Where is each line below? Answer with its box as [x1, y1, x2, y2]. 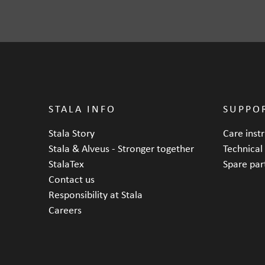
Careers [49, 203, 82, 215]
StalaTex [49, 157, 84, 169]
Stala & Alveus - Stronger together [49, 142, 194, 154]
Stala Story [49, 127, 95, 138]
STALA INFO [49, 102, 116, 114]
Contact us [49, 173, 95, 185]
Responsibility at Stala [49, 188, 143, 200]
